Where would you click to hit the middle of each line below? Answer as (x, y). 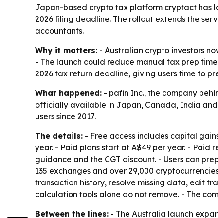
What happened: (68, 93)
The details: (59, 136)
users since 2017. (65, 117)
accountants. (59, 31)
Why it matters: (66, 50)
